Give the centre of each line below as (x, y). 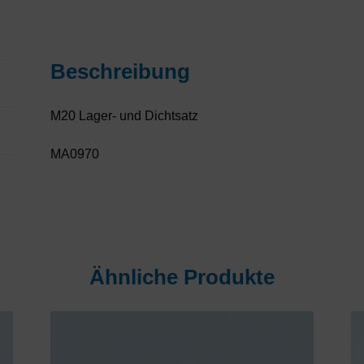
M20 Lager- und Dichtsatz (125, 115)
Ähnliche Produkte (182, 277)
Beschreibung (121, 71)
